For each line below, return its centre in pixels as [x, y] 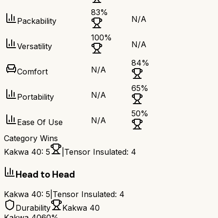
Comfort [32, 72]
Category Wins [31, 138]
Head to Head [45, 174]
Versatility [35, 46]
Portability [36, 97]
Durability [33, 208]
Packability [37, 21]
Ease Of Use [40, 122]
